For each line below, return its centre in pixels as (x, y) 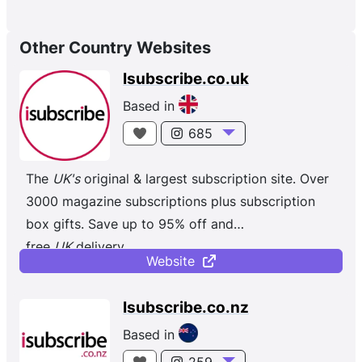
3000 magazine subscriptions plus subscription (170, 201)
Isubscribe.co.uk (186, 79)
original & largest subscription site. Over (204, 179)
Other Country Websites (115, 48)
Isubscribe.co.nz (186, 307)
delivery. (99, 246)
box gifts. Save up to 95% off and (130, 224)
